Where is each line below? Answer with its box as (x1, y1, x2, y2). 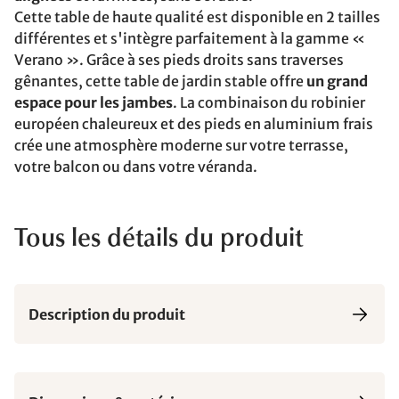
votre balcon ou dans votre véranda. (14, 158, 257, 175)
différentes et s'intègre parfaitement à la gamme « (14, 29, 365, 47)
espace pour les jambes (14, 94, 173, 111)
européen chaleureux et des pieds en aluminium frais (14, 115, 373, 133)
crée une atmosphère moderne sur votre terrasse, (14, 136, 348, 154)
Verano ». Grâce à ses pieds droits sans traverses (14, 51, 344, 69)
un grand (306, 72, 368, 90)
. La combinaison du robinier (173, 94, 365, 111)
